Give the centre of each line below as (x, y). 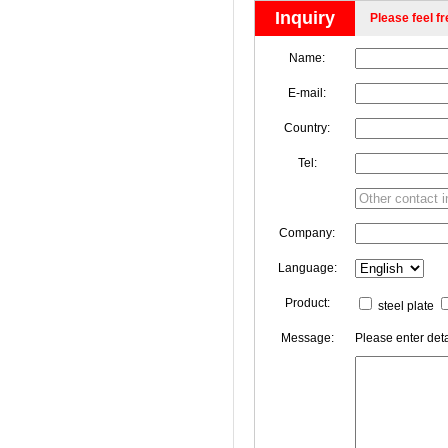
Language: (307, 267)
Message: (307, 337)
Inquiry (305, 17)
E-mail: (307, 92)
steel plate (406, 305)
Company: (307, 232)
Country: (307, 127)
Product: (307, 302)
